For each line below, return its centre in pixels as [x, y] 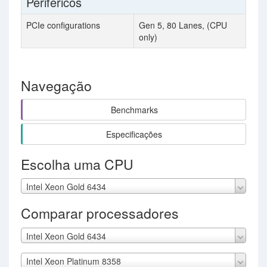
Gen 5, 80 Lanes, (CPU [183, 25]
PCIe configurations [63, 25]
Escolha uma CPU [77, 164]
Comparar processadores [100, 213]
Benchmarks [134, 110]
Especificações [134, 134]
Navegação [56, 86]
